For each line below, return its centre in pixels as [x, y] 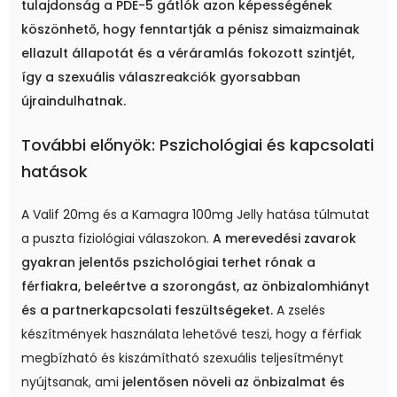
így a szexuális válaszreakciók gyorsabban [161, 78]
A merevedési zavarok [284, 239]
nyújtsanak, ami [72, 382]
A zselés [299, 311]
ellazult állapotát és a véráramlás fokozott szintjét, [188, 54]
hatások [54, 172]
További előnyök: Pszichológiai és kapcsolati [198, 145]
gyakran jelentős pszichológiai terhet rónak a [168, 263]
